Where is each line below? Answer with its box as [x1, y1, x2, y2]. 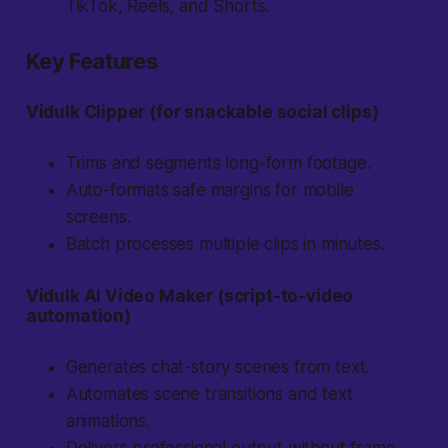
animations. [65, 411, 150, 432]
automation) [25, 306, 131, 327]
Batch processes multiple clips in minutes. [65, 234, 385, 255]
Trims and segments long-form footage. [65, 153, 371, 174]
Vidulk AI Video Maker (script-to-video [25, 286, 354, 307]
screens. [65, 207, 131, 228]
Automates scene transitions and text [65, 384, 353, 405]
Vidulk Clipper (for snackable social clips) [25, 102, 379, 123]
